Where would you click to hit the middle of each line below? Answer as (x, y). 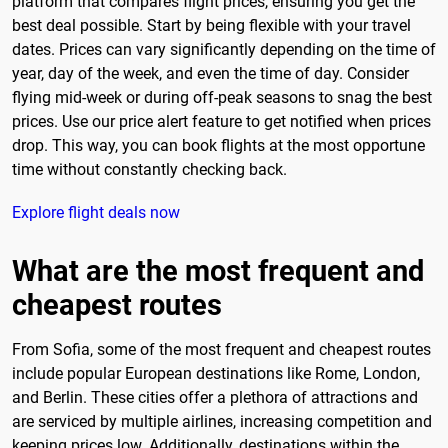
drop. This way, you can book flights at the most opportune (218, 146)
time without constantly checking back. (149, 170)
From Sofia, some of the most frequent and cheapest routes (221, 350)
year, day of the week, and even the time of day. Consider (210, 74)
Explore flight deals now (96, 213)
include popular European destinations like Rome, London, (216, 374)
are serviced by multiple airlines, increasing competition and (222, 422)
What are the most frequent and (218, 271)
